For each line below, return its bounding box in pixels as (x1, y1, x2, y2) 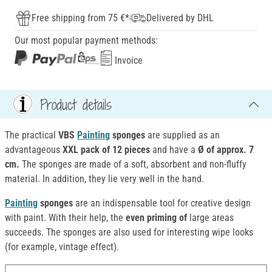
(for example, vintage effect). (5, 241, 119, 253)
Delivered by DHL (146, 12, 214, 24)
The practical (5, 129, 58, 141)
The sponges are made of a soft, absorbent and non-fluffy (19, 158, 246, 171)
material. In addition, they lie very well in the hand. (5, 173, 204, 185)
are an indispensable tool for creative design (73, 197, 251, 209)
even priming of (126, 212, 187, 224)
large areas (187, 212, 234, 224)
